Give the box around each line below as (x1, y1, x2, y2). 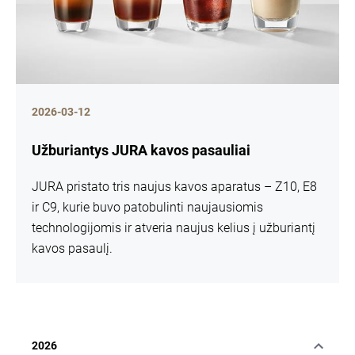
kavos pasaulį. (32, 241, 113, 256)
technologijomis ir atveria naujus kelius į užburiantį (32, 220, 315, 235)
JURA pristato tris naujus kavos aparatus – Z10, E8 (32, 179, 317, 194)
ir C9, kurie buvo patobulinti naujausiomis (32, 200, 263, 215)
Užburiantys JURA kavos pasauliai (32, 142, 250, 158)
